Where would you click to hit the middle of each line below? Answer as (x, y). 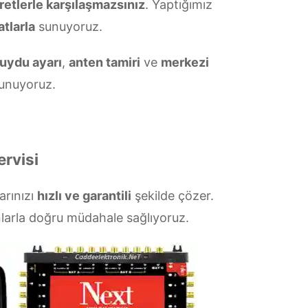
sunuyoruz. (69, 26)
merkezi (185, 62)
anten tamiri (104, 62)
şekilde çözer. (172, 196)
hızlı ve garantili (84, 196)
